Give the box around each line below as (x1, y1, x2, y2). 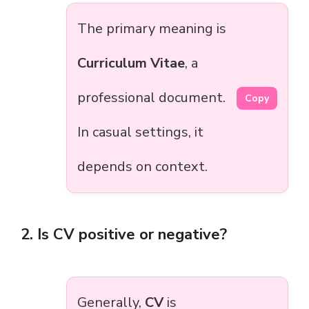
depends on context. (77, 157, 208, 177)
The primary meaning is (77, 19, 226, 39)
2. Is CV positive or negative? (21, 224, 227, 246)
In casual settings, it (77, 123, 203, 142)
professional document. (77, 88, 226, 108)
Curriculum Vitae (77, 54, 185, 73)
